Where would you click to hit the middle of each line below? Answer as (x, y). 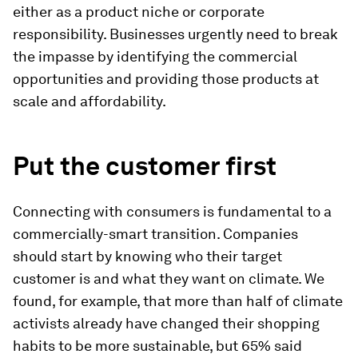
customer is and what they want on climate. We (169, 279)
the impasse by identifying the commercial (155, 57)
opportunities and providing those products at (166, 79)
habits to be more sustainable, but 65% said (157, 346)
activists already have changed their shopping (166, 324)
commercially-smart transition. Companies (155, 234)
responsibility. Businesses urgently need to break (175, 34)
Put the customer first (145, 166)
